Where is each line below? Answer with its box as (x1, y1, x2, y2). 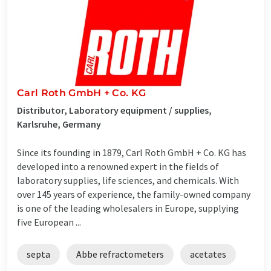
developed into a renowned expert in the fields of (17, 160, 219, 172)
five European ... (17, 215, 81, 228)
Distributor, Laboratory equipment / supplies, (17, 103, 212, 116)
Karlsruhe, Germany (17, 117, 101, 130)
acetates (190, 247, 226, 260)
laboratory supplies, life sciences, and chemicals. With (17, 174, 239, 186)
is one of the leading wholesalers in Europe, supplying (17, 201, 239, 214)
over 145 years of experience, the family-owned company (17, 188, 250, 200)
